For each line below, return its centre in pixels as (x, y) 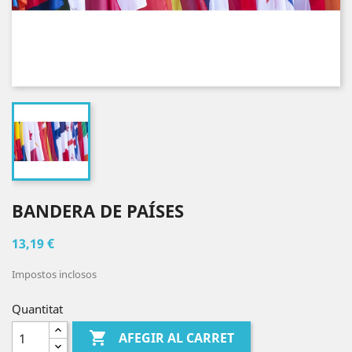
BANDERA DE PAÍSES (98, 211)
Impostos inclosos (54, 274)
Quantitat (37, 309)
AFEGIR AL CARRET (177, 338)
